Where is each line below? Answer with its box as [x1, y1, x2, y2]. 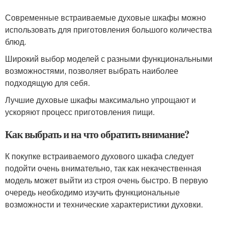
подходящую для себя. [5, 77, 90, 88]
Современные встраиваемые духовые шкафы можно [5, 12, 206, 23]
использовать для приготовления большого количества [5, 24, 212, 35]
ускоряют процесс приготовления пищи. [5, 106, 155, 118]
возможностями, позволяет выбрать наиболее [5, 65, 178, 76]
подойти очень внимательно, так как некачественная [5, 162, 201, 174]
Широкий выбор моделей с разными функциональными [5, 53, 212, 64]
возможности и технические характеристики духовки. [5, 198, 203, 210]
